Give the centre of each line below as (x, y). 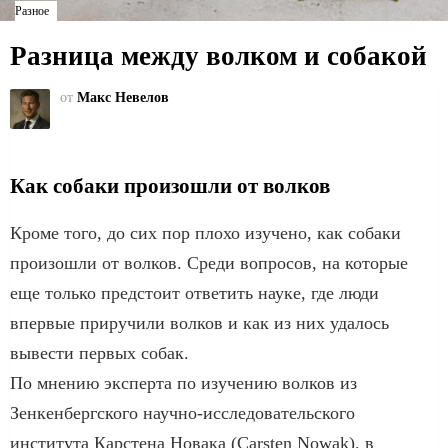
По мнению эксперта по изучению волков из (183, 382)
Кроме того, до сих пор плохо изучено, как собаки (205, 232)
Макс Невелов (123, 97)
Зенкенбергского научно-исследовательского (182, 412)
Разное (32, 11)
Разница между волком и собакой (218, 56)
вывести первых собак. (99, 352)
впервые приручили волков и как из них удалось (199, 322)
